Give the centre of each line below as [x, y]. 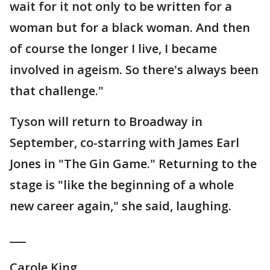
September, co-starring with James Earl [124, 143]
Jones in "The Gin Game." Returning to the [133, 164]
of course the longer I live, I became [113, 49]
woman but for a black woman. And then [130, 27]
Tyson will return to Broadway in [106, 121]
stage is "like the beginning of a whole [122, 185]
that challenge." [57, 91]
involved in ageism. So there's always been [134, 70]
